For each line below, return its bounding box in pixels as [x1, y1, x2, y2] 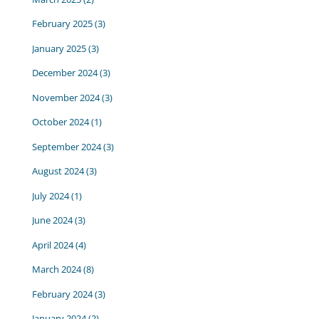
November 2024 [31, 90, 100, 104]
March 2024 [31, 263, 81, 276]
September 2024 [31, 140, 101, 153]
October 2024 [31, 115, 89, 129]
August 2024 [31, 164, 84, 178]
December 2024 [31, 66, 98, 80]
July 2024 [31, 189, 69, 202]
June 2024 [31, 214, 73, 227]
